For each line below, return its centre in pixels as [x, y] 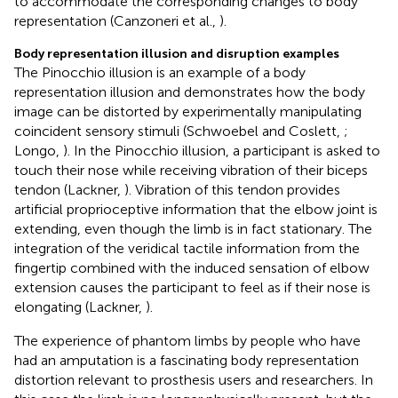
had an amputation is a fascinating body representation [187, 360]
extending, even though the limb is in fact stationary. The [193, 228]
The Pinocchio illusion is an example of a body [160, 72]
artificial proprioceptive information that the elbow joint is [196, 209]
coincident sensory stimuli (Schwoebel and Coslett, [179, 131]
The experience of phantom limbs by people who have [187, 340]
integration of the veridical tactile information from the [187, 248]
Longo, [39, 150]
